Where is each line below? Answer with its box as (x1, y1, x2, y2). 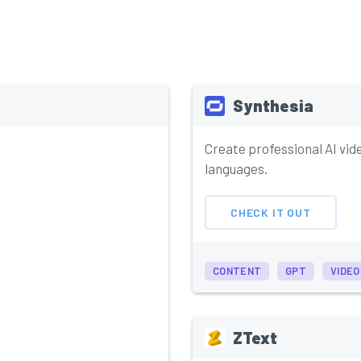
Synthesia (233, 96, 313, 116)
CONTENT (213, 264, 262, 278)
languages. (205, 160, 268, 177)
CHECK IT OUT (230, 205, 311, 219)
